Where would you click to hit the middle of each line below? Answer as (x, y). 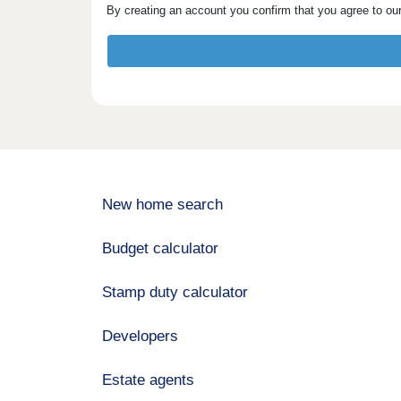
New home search (163, 205)
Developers (141, 337)
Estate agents (149, 380)
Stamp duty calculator (175, 293)
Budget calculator (161, 249)
